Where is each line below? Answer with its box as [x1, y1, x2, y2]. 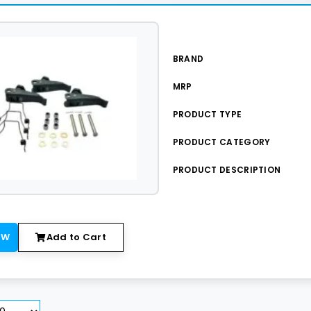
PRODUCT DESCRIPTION [172, 164, 281, 176]
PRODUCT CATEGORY [172, 136, 271, 148]
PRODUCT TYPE [172, 108, 242, 120]
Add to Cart [46, 230, 107, 244]
